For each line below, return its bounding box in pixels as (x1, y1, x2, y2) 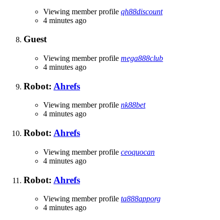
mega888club (121, 54, 163, 62)
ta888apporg (121, 194, 161, 203)
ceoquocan (121, 147, 155, 156)
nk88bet (121, 101, 145, 110)
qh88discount (121, 7, 163, 16)
